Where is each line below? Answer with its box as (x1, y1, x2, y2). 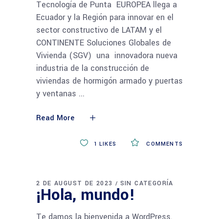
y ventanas (36, 88, 79, 99)
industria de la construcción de (36, 62, 149, 74)
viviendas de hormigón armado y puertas (36, 75, 183, 87)
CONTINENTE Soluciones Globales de (36, 37, 171, 48)
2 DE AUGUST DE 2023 (36, 178, 113, 188)
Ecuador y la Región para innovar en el (36, 11, 174, 23)
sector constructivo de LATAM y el (36, 24, 162, 36)
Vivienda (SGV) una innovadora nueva (36, 49, 177, 61)
